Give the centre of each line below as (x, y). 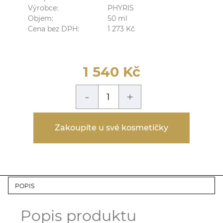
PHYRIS (121, 8)
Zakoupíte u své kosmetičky (111, 127)
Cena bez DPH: (54, 29)
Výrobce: (43, 8)
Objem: (41, 18)
